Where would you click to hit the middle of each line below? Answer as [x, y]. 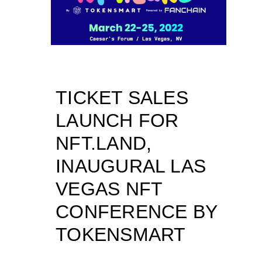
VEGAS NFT [109, 189]
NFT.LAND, [104, 144]
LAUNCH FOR [117, 121]
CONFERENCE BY [137, 212]
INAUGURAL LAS [131, 166]
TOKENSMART [121, 235]
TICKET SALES [122, 98]
